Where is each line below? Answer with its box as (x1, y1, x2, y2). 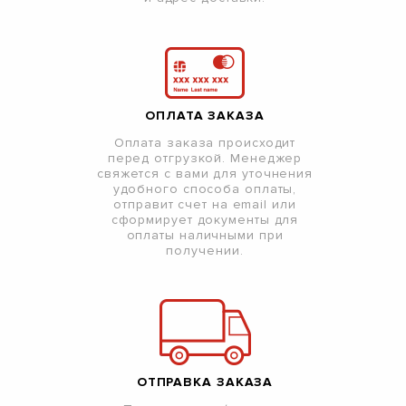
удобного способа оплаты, (112, 181, 297, 198)
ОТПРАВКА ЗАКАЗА (136, 374, 274, 391)
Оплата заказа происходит (113, 135, 296, 151)
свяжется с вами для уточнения (96, 166, 314, 182)
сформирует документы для (111, 212, 299, 228)
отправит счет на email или (113, 197, 296, 213)
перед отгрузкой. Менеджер (107, 150, 303, 167)
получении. (166, 243, 244, 259)
